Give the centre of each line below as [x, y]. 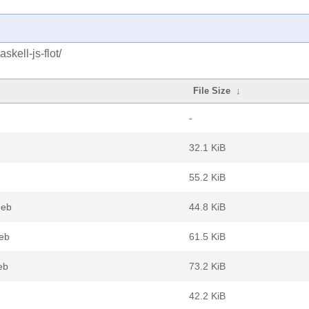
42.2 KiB [207, 296]
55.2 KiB [207, 177]
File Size [212, 91]
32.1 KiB [207, 148]
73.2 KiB [207, 266]
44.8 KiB [207, 207]
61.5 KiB [207, 237]
